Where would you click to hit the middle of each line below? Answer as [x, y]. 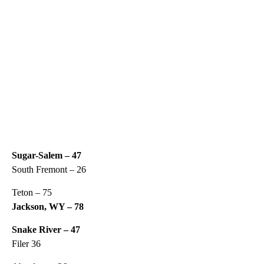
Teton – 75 [32, 192]
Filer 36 [26, 243]
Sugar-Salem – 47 [47, 155]
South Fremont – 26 [49, 169]
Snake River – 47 [46, 229]
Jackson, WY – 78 [48, 206]
